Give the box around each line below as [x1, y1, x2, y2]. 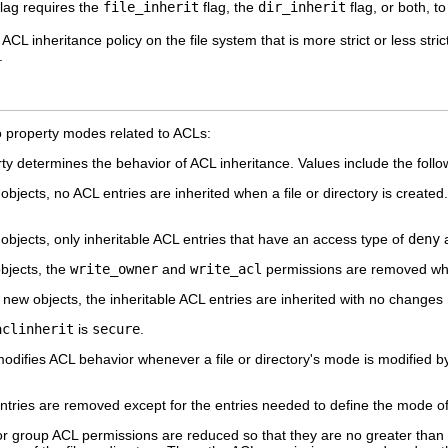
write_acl [190, 260, 262, 277]
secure [92, 320, 140, 337]
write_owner [70, 260, 158, 277]
